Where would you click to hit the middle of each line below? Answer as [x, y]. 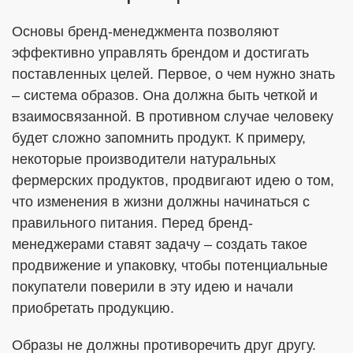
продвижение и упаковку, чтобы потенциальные [170, 266]
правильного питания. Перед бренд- [132, 223]
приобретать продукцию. [93, 308]
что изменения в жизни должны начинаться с [161, 202]
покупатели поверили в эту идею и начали [152, 287]
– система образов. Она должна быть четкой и [165, 95]
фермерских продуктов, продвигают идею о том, [173, 180]
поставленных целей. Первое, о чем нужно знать [173, 74]
